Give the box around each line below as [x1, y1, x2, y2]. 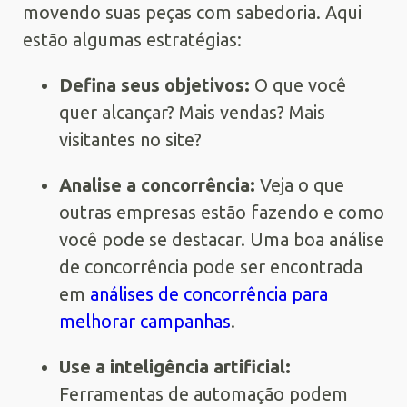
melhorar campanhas [59, 310, 231, 332]
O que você [250, 74, 346, 95]
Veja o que [255, 174, 344, 195]
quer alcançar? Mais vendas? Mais [59, 101, 325, 123]
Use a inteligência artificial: [59, 355, 291, 377]
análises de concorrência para [90, 283, 328, 304]
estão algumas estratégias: [23, 28, 242, 50]
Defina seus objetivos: [59, 74, 250, 95]
